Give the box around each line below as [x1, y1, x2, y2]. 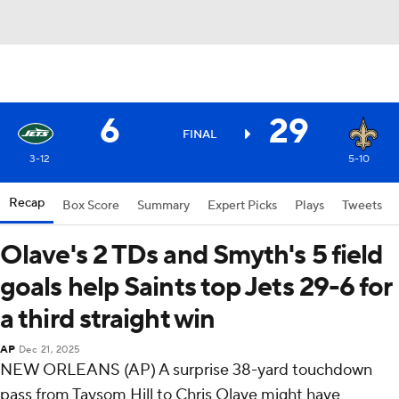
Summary [137, 198, 190, 214]
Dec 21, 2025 [18, 344, 80, 356]
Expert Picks [208, 198, 277, 214]
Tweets [342, 198, 382, 214]
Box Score [62, 198, 119, 214]
